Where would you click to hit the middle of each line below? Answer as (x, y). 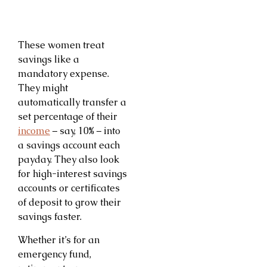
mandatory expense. (63, 74)
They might (43, 88)
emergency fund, (55, 254)
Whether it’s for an (59, 240)
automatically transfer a (72, 103)
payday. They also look (69, 160)
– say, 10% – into (85, 131)
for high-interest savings (72, 174)
